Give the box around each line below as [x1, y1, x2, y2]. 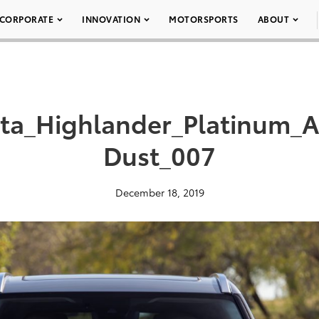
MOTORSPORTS [169, 13, 239, 25]
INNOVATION [82, 13, 140, 25]
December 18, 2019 [115, 185, 204, 199]
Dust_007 [103, 137, 216, 172]
